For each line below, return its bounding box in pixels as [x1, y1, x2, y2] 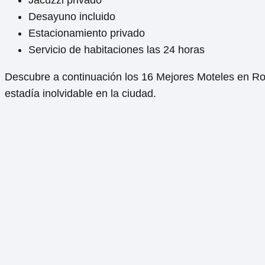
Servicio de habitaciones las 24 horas [28, 44, 205, 56]
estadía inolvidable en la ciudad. [5, 88, 156, 100]
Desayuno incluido [28, 11, 115, 23]
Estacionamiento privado [28, 27, 145, 40]
